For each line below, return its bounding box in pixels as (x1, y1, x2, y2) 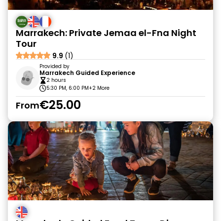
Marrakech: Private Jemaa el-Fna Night (16, 27, 196, 39)
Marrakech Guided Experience (39, 69, 135, 77)
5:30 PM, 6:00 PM (46, 84, 89, 92)
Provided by (39, 63, 70, 70)
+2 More (89, 84, 110, 92)
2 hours (46, 76, 66, 84)
